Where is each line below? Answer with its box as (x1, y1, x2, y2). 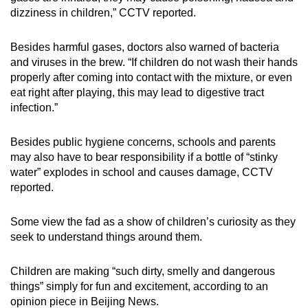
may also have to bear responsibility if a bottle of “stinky (10, 151, 278, 164)
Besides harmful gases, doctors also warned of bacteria (10, 41, 279, 54)
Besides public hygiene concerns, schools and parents (10, 136, 276, 148)
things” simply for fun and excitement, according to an (10, 280, 268, 293)
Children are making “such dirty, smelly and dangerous (10, 265, 275, 278)
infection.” (10, 102, 60, 114)
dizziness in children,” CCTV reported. (10, 7, 199, 19)
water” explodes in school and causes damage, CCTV (10, 166, 273, 179)
